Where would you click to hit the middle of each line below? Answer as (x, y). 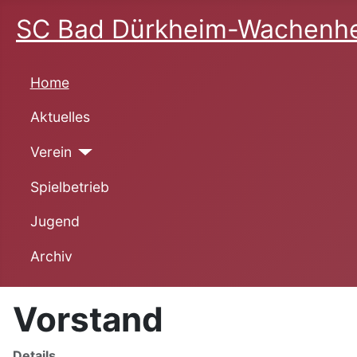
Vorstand (88, 319)
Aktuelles (60, 117)
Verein (51, 151)
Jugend (55, 222)
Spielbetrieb (69, 186)
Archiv (51, 256)
